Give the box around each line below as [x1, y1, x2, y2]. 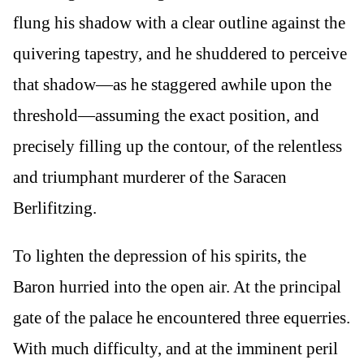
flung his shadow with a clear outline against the [13, 12, 345, 32]
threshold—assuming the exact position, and [13, 105, 319, 125]
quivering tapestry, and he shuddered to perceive [13, 43, 347, 63]
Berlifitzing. [13, 197, 97, 218]
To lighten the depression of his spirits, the [13, 245, 306, 266]
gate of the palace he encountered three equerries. [13, 307, 350, 327]
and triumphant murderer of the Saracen [13, 167, 287, 187]
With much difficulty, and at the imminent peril [13, 338, 338, 358]
